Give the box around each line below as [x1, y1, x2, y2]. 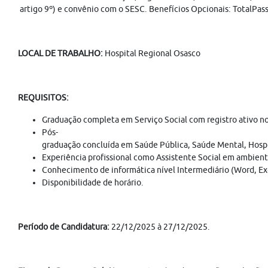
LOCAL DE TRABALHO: [18, 48, 103, 58]
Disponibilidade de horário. [42, 178, 144, 187]
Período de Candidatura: [18, 222, 111, 232]
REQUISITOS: [18, 93, 69, 102]
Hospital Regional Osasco [103, 48, 200, 58]
